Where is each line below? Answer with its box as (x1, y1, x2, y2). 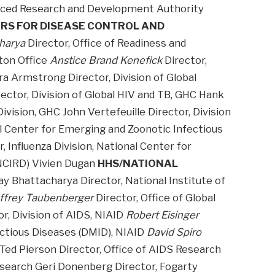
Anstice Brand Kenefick (50, 54, 163, 67)
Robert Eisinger (126, 209, 199, 222)
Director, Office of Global (93, 192, 216, 204)
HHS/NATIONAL (98, 157, 179, 170)
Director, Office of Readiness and (25, 37, 187, 50)
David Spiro (147, 226, 202, 239)
